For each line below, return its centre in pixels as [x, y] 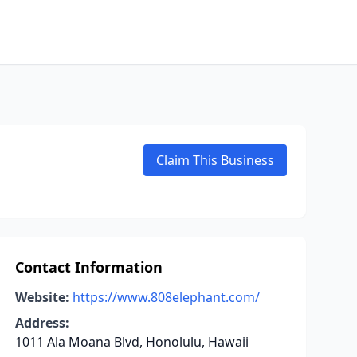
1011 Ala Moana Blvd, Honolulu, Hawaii [131, 342]
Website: [42, 297]
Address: [42, 323]
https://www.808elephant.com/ [166, 297]
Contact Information [88, 267]
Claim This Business [215, 160]
